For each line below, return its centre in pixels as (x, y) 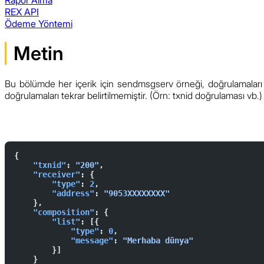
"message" (64, 241)
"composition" (54, 212)
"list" (47, 222)
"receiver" (47, 175)
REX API (22, 11)
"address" (54, 194)
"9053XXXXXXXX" (137, 194)
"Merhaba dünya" (158, 241)
